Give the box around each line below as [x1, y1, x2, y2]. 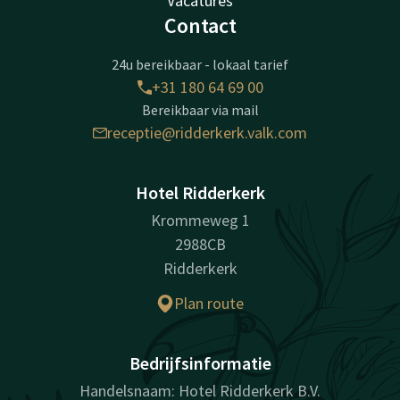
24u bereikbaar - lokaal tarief [112, 55, 288, 74]
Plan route [174, 293, 244, 314]
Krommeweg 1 [150, 210, 250, 231]
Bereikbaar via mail [141, 101, 259, 120]
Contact [163, 12, 237, 40]
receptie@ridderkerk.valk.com [107, 122, 307, 144]
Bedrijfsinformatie [129, 352, 271, 375]
